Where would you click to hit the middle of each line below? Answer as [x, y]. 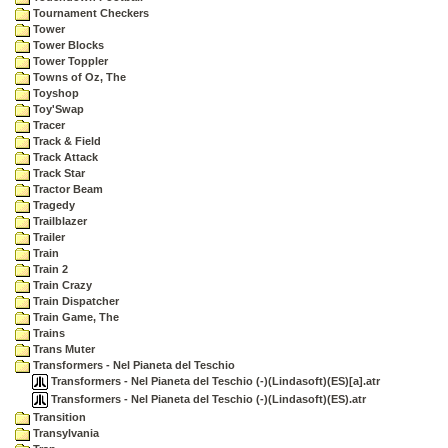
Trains [47, 333]
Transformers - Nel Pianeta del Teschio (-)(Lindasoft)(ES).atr [207, 398]
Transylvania [64, 433]
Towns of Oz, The [78, 77]
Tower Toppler [69, 61]
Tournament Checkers [89, 13]
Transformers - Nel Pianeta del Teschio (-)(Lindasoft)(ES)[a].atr [214, 380]
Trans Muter [62, 349]
